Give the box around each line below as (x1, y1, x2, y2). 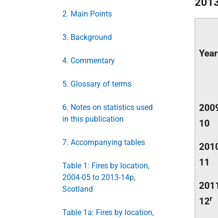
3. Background (62, 33, 112, 42)
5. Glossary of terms (62, 79, 131, 89)
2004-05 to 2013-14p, (62, 173, 135, 182)
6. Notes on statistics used (62, 103, 153, 112)
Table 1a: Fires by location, (62, 208, 154, 217)
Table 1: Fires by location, (62, 161, 149, 170)
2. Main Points (62, 9, 112, 18)
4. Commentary (62, 56, 115, 65)
